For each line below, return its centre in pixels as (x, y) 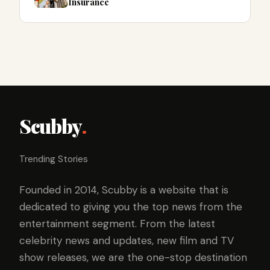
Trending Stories (54, 159)
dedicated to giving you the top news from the (131, 207)
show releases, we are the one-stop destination (133, 258)
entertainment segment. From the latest (117, 224)
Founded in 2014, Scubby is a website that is (124, 190)
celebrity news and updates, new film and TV (127, 241)
